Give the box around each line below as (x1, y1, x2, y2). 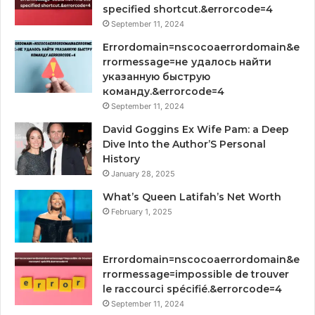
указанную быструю (103, 70, 210, 84)
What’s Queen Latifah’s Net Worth (103, 191, 281, 204)
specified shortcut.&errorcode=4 (103, 3, 273, 16)
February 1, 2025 (111, 207, 172, 217)
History (103, 153, 140, 166)
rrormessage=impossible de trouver (103, 268, 289, 281)
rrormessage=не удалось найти (103, 56, 271, 69)
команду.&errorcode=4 (103, 85, 224, 98)
